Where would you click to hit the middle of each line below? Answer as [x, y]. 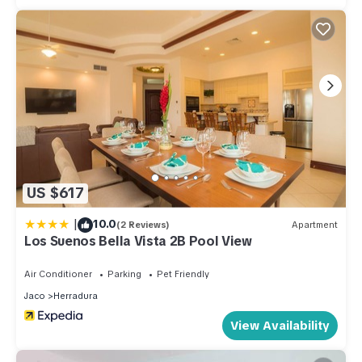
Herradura [76, 295]
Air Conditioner [58, 274]
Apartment [315, 225]
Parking [124, 274]
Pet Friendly [183, 274]
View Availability [280, 325]
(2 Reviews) [143, 225]
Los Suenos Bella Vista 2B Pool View [138, 241]
